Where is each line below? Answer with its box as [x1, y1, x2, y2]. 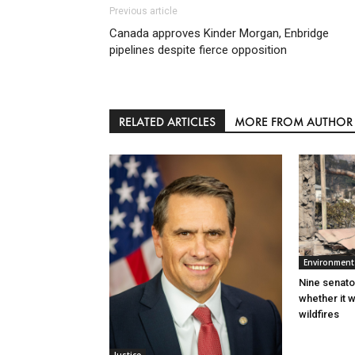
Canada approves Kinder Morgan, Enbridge [109, 25, 329, 40]
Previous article [109, 5, 177, 17]
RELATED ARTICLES [119, 113, 216, 129]
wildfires [299, 308, 339, 321]
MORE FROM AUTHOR [235, 113, 353, 129]
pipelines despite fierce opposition [109, 42, 287, 57]
